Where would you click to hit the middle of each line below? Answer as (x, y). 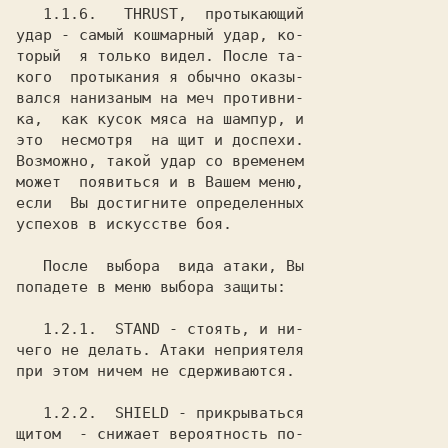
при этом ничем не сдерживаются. (155, 371)
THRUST (137, 14)
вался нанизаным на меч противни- (160, 98)
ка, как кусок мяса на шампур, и (160, 119)
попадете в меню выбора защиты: (151, 287)
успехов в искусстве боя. (124, 224)
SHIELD (133, 413)
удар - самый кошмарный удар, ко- (160, 35)
